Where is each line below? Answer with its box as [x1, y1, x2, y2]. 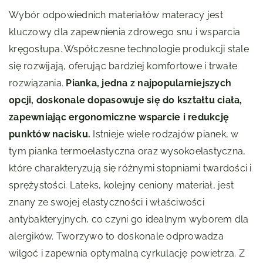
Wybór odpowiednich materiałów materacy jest [9, 9, 223, 21]
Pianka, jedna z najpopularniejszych [66, 77, 231, 89]
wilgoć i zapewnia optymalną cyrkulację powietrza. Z [9, 248, 245, 259]
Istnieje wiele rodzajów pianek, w [90, 129, 239, 140]
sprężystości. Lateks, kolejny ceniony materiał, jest [9, 180, 234, 191]
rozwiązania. [9, 77, 66, 89]
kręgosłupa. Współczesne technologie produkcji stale [9, 43, 249, 55]
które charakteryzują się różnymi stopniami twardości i [9, 163, 252, 174]
